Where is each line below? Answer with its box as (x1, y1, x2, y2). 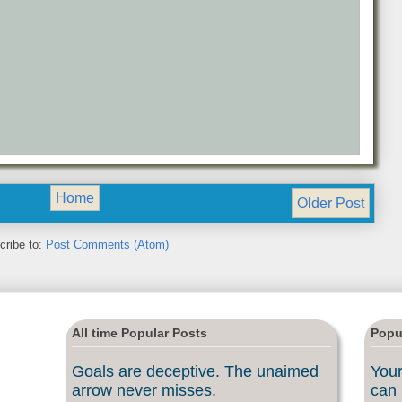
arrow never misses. (72, 380, 216, 399)
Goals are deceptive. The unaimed (72, 362, 319, 380)
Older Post (297, 195, 364, 211)
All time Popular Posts (72, 326, 207, 341)
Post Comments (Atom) (46, 238, 169, 252)
